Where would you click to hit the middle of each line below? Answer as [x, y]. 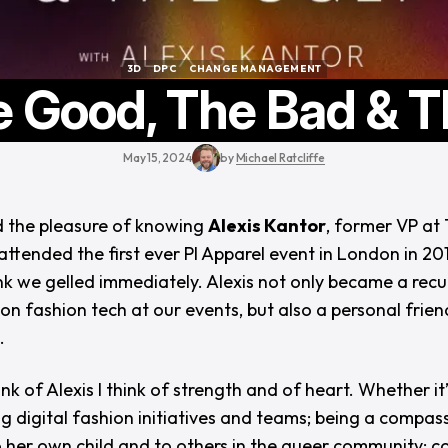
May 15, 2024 [158, 157]
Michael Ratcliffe [280, 157]
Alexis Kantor [267, 225]
